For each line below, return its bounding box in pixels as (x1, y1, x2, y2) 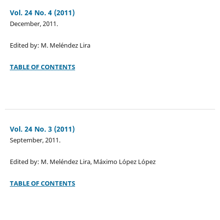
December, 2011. (9, 19, 58, 28)
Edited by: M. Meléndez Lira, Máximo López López (9, 157, 156, 166)
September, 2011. (9, 136, 60, 144)
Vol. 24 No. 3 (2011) (9, 124, 75, 134)
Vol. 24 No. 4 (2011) (9, 7, 75, 17)
